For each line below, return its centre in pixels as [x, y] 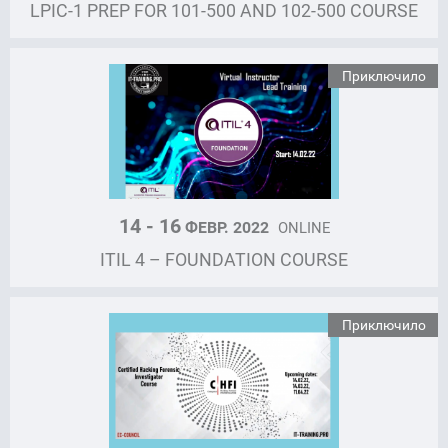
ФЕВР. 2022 [226, 227]
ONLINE [303, 227]
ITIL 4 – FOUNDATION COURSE [224, 259]
